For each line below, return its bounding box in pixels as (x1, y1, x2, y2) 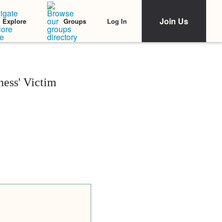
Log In (107, 16, 127, 26)
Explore (2, 16, 26, 26)
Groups (63, 16, 86, 26)
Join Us (160, 15, 188, 27)
